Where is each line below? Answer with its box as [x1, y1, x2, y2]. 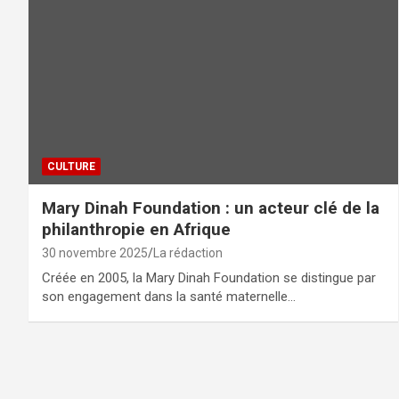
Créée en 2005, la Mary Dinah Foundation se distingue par [42, 269, 376, 286]
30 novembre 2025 [42, 245, 148, 260]
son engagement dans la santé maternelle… [42, 288, 296, 305]
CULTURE [47, 159, 95, 173]
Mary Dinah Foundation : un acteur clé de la [42, 197, 379, 218]
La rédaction [153, 245, 223, 260]
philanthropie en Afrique [42, 218, 231, 240]
